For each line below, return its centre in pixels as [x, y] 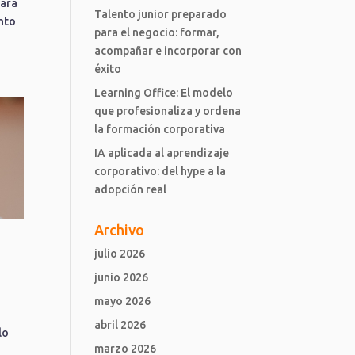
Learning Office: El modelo [164, 93]
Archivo [120, 230]
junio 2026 [122, 277]
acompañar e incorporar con [168, 51]
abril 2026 [120, 325]
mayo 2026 [123, 301]
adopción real [131, 189]
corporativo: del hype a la [160, 171]
